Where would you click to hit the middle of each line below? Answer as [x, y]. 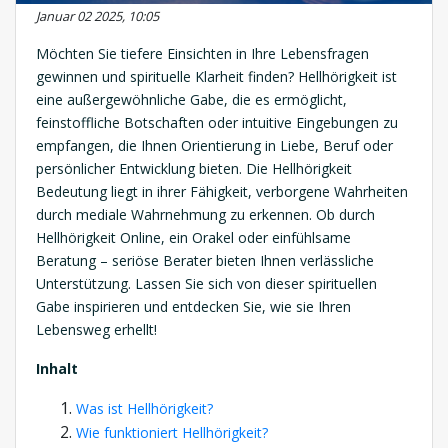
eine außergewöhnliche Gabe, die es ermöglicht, [191, 100]
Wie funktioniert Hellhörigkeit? [172, 433]
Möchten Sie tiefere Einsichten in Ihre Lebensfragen [202, 54]
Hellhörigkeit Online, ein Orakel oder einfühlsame [193, 238]
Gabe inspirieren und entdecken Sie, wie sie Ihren [193, 307]
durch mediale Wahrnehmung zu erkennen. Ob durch [205, 215]
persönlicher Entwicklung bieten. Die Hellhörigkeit [194, 169]
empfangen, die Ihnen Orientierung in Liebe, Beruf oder [214, 146]
